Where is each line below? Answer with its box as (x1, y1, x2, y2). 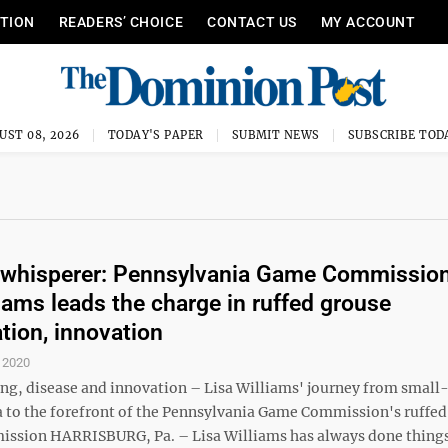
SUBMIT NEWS (231, 128, 320, 142)
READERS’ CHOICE (58, 14, 184, 30)
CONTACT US (207, 14, 297, 30)
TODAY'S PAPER (107, 128, 204, 142)
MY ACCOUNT (320, 14, 416, 30)
